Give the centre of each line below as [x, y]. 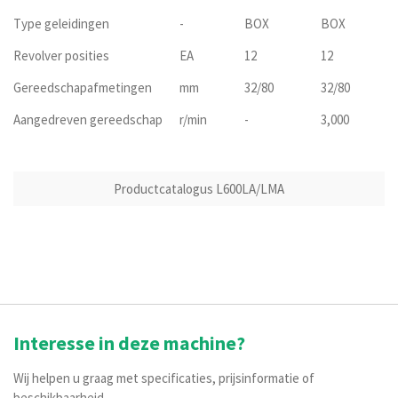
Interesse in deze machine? [129, 344]
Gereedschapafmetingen [83, 88]
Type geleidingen [61, 24]
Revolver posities [61, 56]
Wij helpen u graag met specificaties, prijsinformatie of [164, 378]
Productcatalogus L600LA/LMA [199, 188]
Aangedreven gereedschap [88, 119]
